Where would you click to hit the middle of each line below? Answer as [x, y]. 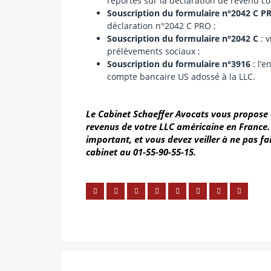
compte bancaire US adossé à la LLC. [181, 76]
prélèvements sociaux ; [154, 51]
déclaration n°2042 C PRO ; [162, 25]
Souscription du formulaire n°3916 [179, 64]
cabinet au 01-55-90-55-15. [141, 152]
